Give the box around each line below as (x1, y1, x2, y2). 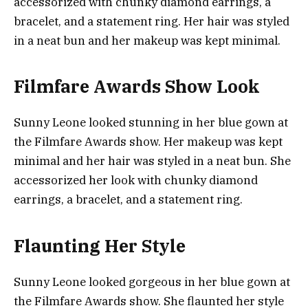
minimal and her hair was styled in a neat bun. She (14, 153, 291, 169)
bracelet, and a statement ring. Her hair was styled (14, 13, 289, 29)
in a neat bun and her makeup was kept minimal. (14, 32, 280, 48)
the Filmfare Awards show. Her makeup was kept (14, 134, 283, 150)
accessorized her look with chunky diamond (14, 173, 258, 188)
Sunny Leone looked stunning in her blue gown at (14, 115, 288, 131)
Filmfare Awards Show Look (14, 75, 260, 98)
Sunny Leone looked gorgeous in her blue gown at (14, 274, 290, 289)
